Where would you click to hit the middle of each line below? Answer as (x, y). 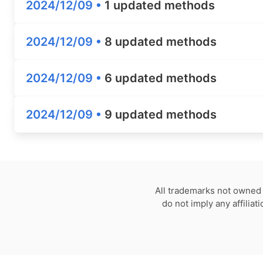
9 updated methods (161, 114)
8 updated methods (161, 42)
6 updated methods (161, 78)
